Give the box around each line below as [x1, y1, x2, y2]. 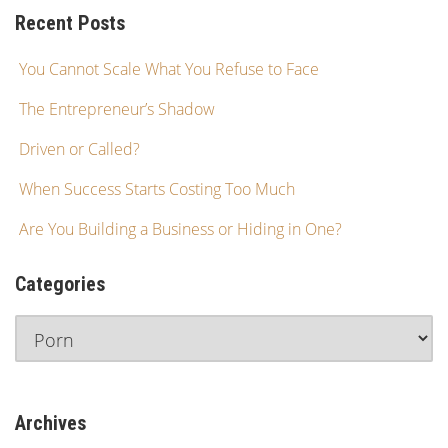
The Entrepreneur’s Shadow [19, 98, 215, 120]
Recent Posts [15, 11, 125, 35]
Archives [15, 411, 86, 435]
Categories [15, 272, 105, 296]
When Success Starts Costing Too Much [19, 178, 295, 200]
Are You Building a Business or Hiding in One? [19, 218, 342, 240]
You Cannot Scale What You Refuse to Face [19, 58, 319, 80]
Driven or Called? [19, 138, 140, 160]
